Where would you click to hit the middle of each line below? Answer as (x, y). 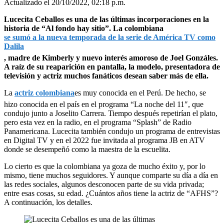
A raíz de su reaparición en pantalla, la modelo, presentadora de (112, 66)
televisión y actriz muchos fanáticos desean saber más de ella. (106, 75)
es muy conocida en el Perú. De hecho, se (140, 92)
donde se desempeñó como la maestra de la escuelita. (87, 149)
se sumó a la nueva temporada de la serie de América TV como (110, 37)
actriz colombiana (44, 92)
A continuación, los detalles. (48, 202)
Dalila (14, 46)
